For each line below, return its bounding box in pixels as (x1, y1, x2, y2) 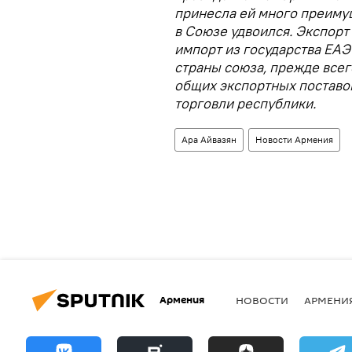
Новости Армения (255, 133, 333, 145)
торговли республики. (174, 93, 316, 112)
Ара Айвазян (181, 133, 236, 145)
